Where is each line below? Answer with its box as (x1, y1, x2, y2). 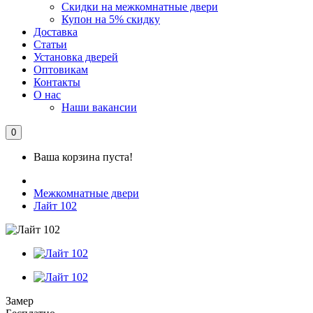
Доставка (34, 26, 78, 38)
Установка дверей (34, 51, 118, 63)
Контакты (34, 76, 80, 88)
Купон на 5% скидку (61, 13, 160, 25)
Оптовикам (34, 64, 88, 75)
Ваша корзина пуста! (34, 151, 133, 163)
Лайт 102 (34, 200, 77, 212)
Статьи (34, 38, 67, 50)
